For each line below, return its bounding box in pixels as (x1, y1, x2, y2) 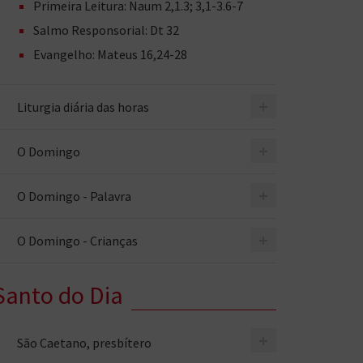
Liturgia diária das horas (17, 99, 150, 115)
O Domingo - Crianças (17, 233, 139, 249)
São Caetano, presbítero (17, 335, 152, 351)
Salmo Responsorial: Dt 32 (33, 22, 180, 38)
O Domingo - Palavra (17, 188, 132, 204)
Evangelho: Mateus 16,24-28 (33, 46, 188, 62)
